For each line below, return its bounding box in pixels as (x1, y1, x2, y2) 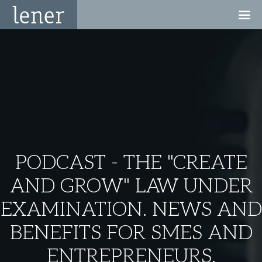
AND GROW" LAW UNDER (9, 175, 253, 199)
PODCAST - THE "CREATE (15, 151, 247, 175)
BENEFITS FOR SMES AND (9, 222, 253, 246)
